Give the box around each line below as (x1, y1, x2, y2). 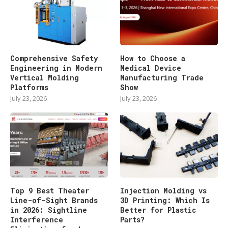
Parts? (120, 214, 145, 224)
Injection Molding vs (120, 185, 207, 195)
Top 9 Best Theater (10, 185, 89, 195)
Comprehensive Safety (10, 53, 98, 63)
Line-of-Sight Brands (10, 195, 98, 205)
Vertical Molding (10, 72, 79, 82)
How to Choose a (120, 53, 186, 63)
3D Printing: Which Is (120, 195, 210, 205)
